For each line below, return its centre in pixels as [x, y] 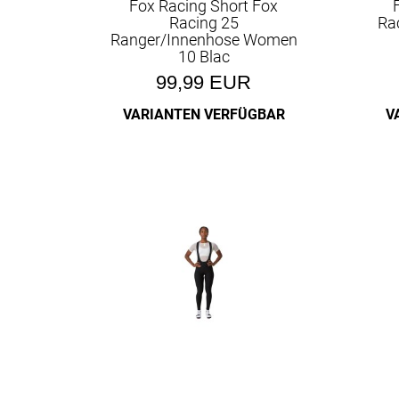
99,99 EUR [204, 82]
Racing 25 [204, 23]
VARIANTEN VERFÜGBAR [204, 114]
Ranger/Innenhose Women [204, 40]
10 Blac [204, 57]
